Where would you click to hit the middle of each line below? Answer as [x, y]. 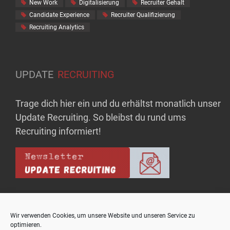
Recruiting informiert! [58, 131]
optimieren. [26, 225]
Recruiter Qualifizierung [143, 15]
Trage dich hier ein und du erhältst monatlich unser [118, 103]
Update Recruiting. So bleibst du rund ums [101, 117]
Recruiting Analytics [57, 27]
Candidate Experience [59, 15]
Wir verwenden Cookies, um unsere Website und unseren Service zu [103, 216]
